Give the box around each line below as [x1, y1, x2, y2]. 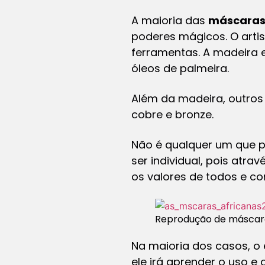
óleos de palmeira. [131, 60, 229, 76]
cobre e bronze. [131, 106, 214, 122]
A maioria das [131, 12, 208, 28]
